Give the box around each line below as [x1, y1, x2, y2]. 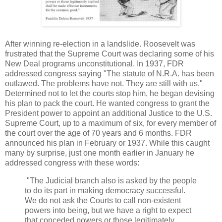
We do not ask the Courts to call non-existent [25, 196, 181, 205]
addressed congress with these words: [5, 158, 139, 167]
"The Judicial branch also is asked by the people [25, 176, 197, 185]
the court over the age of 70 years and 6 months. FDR [5, 128, 192, 137]
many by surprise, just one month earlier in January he [5, 148, 194, 157]
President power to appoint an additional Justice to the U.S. [5, 109, 212, 117]
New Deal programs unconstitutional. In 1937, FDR [5, 59, 184, 68]
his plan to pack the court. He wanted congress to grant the [5, 99, 210, 108]
